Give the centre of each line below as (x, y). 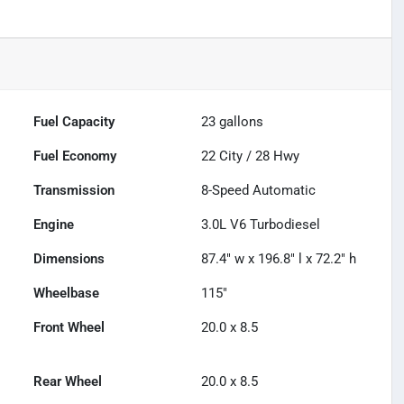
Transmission (74, 191)
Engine (54, 225)
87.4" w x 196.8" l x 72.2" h (279, 259)
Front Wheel (69, 328)
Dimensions (69, 259)
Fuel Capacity (74, 122)
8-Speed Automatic (259, 191)
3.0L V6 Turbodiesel (261, 225)
